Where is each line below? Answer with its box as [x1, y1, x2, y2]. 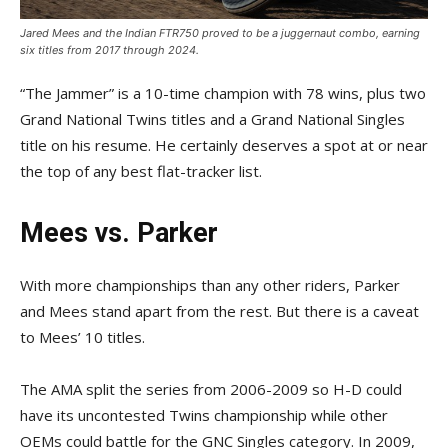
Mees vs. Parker [20, 217, 218, 249]
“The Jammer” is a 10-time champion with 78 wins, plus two [20, 83, 426, 103]
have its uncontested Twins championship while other [20, 405, 388, 425]
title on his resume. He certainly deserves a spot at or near [20, 135, 428, 155]
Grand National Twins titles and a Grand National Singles [20, 109, 405, 129]
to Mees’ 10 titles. [20, 327, 149, 347]
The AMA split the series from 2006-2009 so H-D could [20, 379, 402, 399]
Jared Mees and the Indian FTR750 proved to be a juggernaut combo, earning [20, 26, 420, 40]
